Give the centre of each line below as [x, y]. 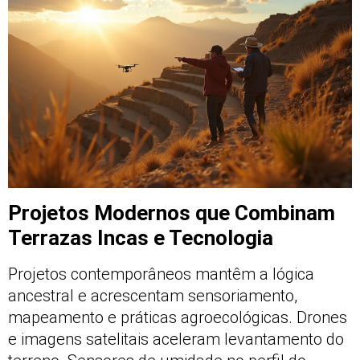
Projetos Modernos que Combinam [172, 213]
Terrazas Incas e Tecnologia [141, 237]
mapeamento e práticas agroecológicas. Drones [178, 317]
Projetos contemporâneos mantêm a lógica [161, 274]
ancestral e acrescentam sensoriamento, [153, 295]
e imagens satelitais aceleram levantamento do [176, 339]
